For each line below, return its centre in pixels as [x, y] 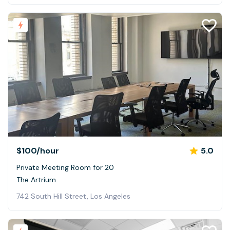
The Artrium [36, 179]
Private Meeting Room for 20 [65, 167]
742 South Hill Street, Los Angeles [73, 196]
